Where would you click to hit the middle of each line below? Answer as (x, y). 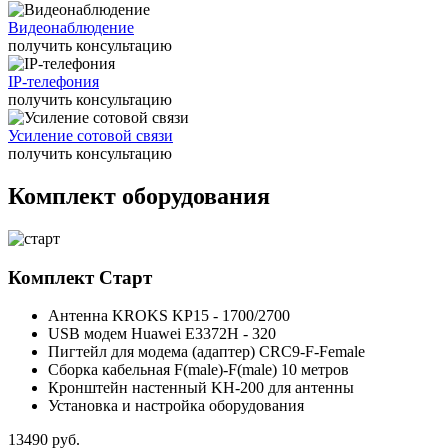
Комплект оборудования (139, 196)
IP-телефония (53, 82)
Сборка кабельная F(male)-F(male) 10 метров (198, 370)
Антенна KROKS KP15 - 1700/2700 (169, 316)
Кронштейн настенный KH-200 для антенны (201, 388)
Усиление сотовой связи (90, 136)
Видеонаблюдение (71, 28)
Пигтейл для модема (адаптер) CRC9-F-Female (206, 352)
